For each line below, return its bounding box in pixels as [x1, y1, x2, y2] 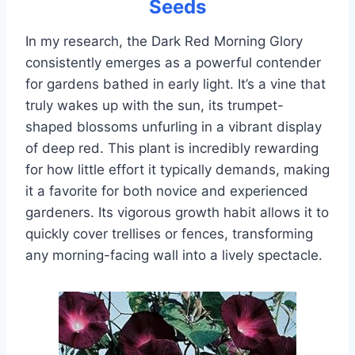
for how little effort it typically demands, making [25, 162, 330, 178]
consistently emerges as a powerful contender [25, 55, 321, 71]
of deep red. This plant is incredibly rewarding [25, 140, 319, 157]
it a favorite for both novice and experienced [25, 183, 308, 200]
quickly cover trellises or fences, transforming [25, 226, 313, 242]
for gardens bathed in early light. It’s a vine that [25, 76, 326, 93]
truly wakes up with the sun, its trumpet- [25, 97, 284, 114]
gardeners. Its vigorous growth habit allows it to [25, 204, 329, 221]
